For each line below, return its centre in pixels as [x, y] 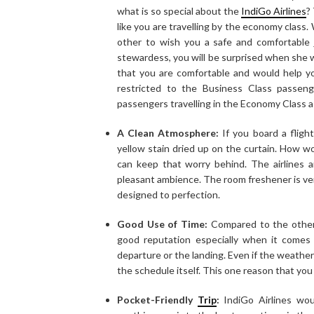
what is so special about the [179, 11]
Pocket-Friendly [157, 299]
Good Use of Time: [163, 224]
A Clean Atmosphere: [168, 132]
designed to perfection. [169, 194]
